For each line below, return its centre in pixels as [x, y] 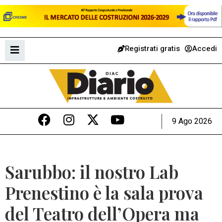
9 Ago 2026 [192, 121]
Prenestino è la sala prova [104, 193]
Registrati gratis [152, 48]
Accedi [205, 48]
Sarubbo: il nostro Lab [92, 172]
